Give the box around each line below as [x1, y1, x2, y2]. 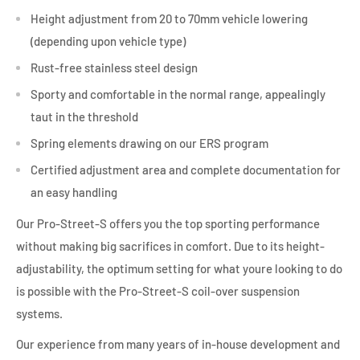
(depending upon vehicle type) [31, 34, 186, 49]
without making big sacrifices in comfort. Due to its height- [16, 238, 325, 253]
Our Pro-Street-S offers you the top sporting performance [16, 215, 320, 231]
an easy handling [31, 185, 117, 200]
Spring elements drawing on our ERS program [31, 136, 268, 151]
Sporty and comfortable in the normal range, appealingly [31, 87, 325, 102]
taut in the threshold [31, 109, 138, 125]
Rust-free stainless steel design [31, 60, 198, 76]
